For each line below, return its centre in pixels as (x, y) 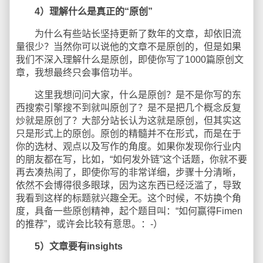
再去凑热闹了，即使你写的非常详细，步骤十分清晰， (129, 172)
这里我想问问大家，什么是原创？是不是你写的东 (129, 95)
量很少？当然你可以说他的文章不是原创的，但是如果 (129, 46)
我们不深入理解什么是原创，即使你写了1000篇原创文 (130, 59)
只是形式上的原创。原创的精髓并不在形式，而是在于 (129, 133)
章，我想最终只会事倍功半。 (77, 72)
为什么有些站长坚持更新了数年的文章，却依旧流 (129, 33)
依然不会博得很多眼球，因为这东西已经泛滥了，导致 (129, 185)
